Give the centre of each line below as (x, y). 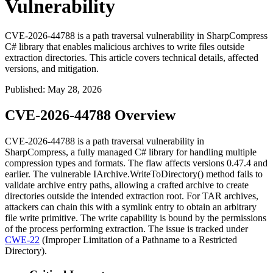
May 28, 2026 (75, 90)
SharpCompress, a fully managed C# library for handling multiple (131, 152)
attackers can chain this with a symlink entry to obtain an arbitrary (131, 207)
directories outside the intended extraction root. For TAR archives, (132, 196)
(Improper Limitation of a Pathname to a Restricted (138, 240)
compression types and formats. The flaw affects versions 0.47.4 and (136, 163)
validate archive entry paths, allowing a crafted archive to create (127, 185)
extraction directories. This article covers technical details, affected (132, 58)
